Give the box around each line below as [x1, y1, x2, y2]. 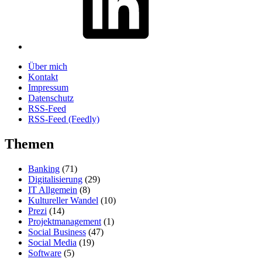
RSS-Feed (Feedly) [28, 114, 99, 125]
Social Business [28, 227, 86, 237]
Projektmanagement [28, 216, 101, 227]
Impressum [28, 82, 68, 93]
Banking [28, 164, 60, 174]
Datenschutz [28, 93, 74, 104]
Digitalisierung [28, 174, 82, 185]
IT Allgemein [28, 185, 77, 195]
